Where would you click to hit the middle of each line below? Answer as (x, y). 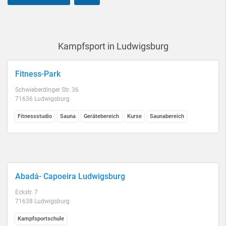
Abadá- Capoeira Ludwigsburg (70, 176)
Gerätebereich (101, 116)
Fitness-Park (38, 74)
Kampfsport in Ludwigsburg (113, 46)
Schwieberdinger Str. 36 (47, 90)
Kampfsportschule (41, 219)
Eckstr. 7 (26, 192)
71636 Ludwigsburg (42, 99)
